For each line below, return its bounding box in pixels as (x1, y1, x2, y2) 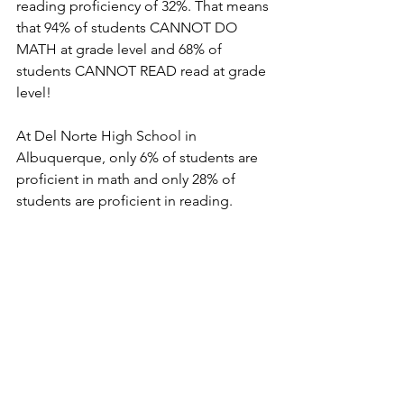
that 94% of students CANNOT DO (16, 18, 241, 36)
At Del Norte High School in (16, 126, 200, 144)
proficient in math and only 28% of (16, 170, 239, 188)
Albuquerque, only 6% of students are (16, 148, 262, 166)
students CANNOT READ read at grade (16, 61, 270, 79)
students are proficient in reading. (16, 191, 240, 209)
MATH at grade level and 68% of (16, 40, 225, 58)
